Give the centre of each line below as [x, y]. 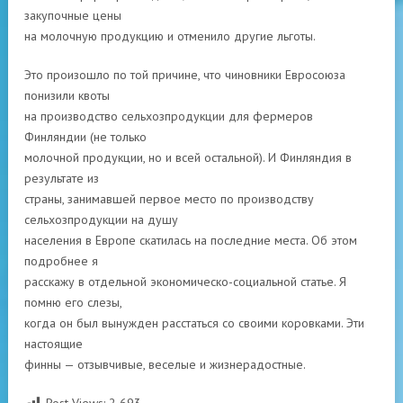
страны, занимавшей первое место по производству [169, 199]
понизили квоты [67, 95]
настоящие [54, 344]
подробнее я [61, 261]
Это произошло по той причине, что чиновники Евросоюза [185, 75]
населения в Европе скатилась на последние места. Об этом [191, 240]
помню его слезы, [73, 302]
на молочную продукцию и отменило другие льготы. [170, 36]
